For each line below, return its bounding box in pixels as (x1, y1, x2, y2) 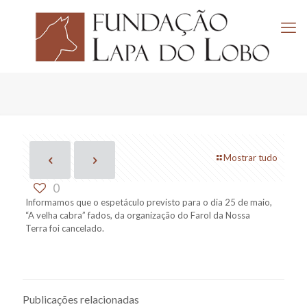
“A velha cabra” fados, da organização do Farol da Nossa (25, 210, 250, 221)
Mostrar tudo (223, 152, 278, 164)
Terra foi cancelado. (25, 223, 104, 234)
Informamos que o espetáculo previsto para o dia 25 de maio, (25, 197, 272, 208)
